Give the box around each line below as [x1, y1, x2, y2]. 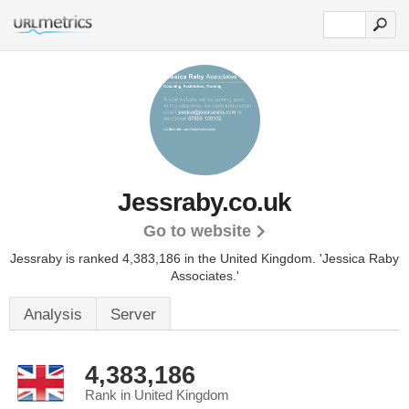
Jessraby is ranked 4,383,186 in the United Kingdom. [10, 251, 320, 266]
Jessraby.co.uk [118, 188, 291, 216]
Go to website [142, 222, 251, 240]
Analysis [24, 306, 82, 323]
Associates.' [170, 268, 239, 283]
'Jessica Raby [320, 251, 399, 266]
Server [110, 306, 156, 323]
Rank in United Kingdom [85, 388, 229, 403]
